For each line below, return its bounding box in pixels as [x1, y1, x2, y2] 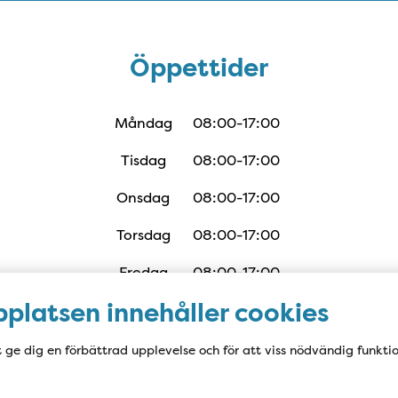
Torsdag [115, 226, 171, 244]
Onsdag [116, 188, 170, 207]
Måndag [114, 114, 172, 132]
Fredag [118, 263, 168, 282]
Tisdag [120, 151, 166, 170]
